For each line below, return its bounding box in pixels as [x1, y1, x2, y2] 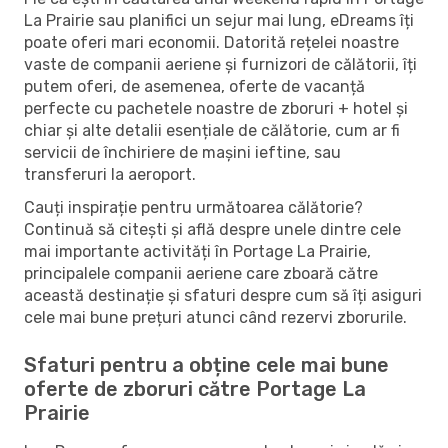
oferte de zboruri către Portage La [24, 376, 366, 401]
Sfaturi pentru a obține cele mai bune [24, 352, 389, 377]
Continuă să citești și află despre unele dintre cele [24, 219, 401, 239]
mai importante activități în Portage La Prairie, [24, 241, 371, 261]
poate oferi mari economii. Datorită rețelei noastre [24, 32, 399, 52]
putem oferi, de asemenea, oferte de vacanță [24, 76, 365, 96]
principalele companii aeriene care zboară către [24, 263, 378, 283]
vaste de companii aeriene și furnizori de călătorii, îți [24, 54, 417, 74]
